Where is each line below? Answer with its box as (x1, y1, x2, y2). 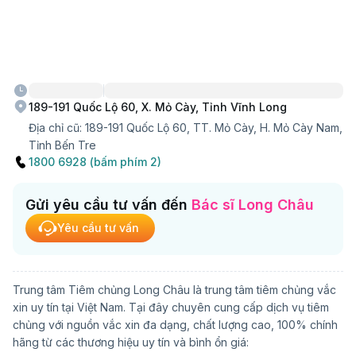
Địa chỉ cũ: (29, 121, 85, 134)
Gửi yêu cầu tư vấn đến (25, 196, 188, 213)
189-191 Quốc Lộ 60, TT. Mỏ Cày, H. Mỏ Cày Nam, (85, 121, 342, 134)
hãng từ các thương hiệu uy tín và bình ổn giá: (13, 335, 249, 349)
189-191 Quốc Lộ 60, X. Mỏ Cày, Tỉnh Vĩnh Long (29, 100, 287, 114)
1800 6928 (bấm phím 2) (29, 155, 161, 168)
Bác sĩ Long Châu (192, 196, 314, 213)
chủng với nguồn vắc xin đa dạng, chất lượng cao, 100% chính (13, 318, 338, 331)
